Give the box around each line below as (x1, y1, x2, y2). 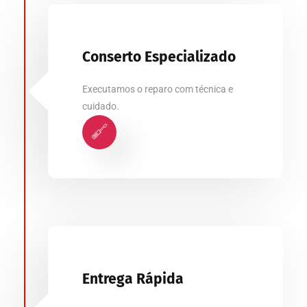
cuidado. (82, 101, 119, 112)
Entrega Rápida (82, 270, 184, 288)
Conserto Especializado (82, 48, 236, 66)
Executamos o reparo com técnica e (82, 84, 233, 95)
